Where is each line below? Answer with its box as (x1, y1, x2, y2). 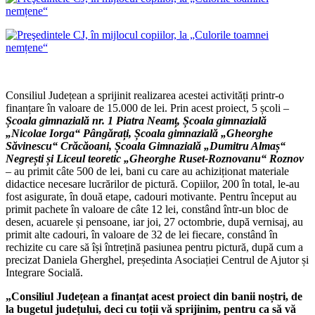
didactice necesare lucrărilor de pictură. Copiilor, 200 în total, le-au (6, 177, 300, 190)
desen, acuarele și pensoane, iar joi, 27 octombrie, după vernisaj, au (6, 215, 303, 228)
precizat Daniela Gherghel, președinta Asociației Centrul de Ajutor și (6, 253, 309, 266)
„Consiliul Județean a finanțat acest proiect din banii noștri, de (6, 290, 302, 302)
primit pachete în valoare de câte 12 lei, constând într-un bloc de (6, 202, 288, 215)
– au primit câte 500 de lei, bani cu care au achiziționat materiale (6, 165, 289, 177)
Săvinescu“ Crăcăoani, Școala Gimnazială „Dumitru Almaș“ (6, 139, 285, 152)
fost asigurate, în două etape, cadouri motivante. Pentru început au (6, 190, 297, 202)
